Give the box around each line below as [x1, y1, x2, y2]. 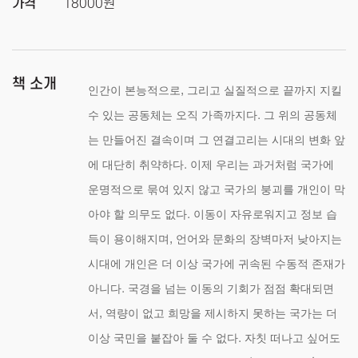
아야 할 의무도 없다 [88, 208, 187, 221]
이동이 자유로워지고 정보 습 [193, 208, 337, 221]
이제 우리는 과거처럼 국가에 [190, 158, 334, 171]
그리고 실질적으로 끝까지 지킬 [187, 84, 342, 97]
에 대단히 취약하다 [88, 158, 184, 171]
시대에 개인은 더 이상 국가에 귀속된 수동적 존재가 [88, 257, 345, 270]
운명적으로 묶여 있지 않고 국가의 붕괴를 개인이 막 [88, 183, 345, 196]
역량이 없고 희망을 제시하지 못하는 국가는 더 [105, 307, 337, 320]
